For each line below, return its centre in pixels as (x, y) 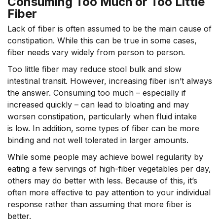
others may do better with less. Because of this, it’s (102, 181)
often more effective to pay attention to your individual (109, 192)
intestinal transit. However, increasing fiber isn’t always (110, 81)
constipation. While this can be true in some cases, (102, 40)
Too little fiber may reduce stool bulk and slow (94, 69)
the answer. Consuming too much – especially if (97, 93)
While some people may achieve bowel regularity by (105, 157)
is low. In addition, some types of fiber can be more (103, 128)
